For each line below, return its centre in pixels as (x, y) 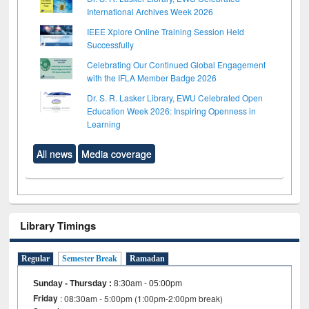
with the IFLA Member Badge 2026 (152, 77)
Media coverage (117, 153)
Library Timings (58, 225)
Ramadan (148, 259)
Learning (104, 123)
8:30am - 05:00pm (148, 284)
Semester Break (90, 259)
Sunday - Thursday (71, 284)
